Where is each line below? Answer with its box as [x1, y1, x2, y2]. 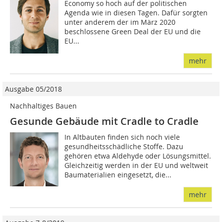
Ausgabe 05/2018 [5, 84, 62, 94]
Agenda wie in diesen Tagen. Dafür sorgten [64, 7, 208, 17]
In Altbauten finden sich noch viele [64, 132, 180, 142]
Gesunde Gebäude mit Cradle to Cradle [10, 114, 199, 128]
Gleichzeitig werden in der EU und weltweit [64, 160, 209, 170]
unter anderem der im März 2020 [64, 17, 176, 27]
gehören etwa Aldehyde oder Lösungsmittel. [64, 151, 212, 161]
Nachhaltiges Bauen [10, 101, 77, 111]
